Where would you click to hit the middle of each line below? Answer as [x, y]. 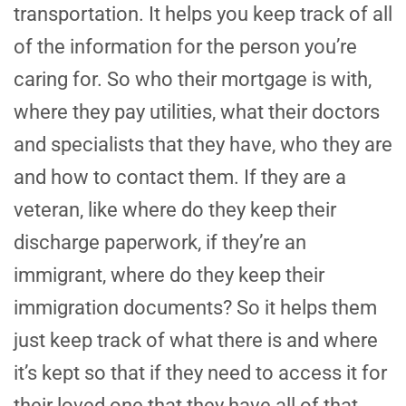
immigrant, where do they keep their [169, 275]
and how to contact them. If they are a [180, 178]
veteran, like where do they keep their [175, 210]
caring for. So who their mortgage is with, [193, 80]
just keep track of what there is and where [196, 341]
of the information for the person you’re [185, 47]
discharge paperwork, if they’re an [160, 243]
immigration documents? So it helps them [195, 308]
